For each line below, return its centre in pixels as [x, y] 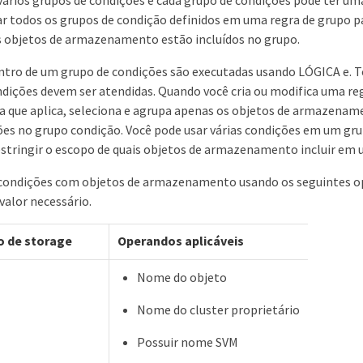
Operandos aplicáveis [181, 240]
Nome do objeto [182, 277]
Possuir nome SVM [188, 342]
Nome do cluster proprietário [218, 309]
